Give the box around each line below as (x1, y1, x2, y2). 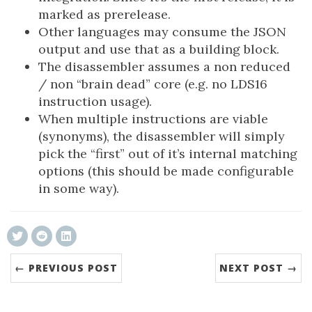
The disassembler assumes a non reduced (38, 58, 290, 75)
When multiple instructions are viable (38, 111, 268, 127)
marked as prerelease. (38, 6, 171, 23)
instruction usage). (38, 93, 152, 110)
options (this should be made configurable (38, 163, 294, 180)
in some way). (38, 180, 119, 197)
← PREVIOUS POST (15, 261, 118, 275)
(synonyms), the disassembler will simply (38, 128, 285, 145)
